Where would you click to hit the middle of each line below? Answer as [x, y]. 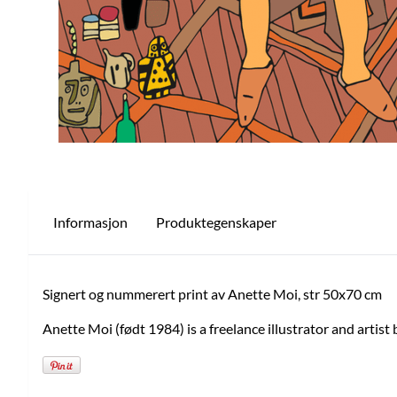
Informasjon [90, 222]
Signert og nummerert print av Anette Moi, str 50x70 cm [212, 294]
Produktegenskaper [216, 222]
